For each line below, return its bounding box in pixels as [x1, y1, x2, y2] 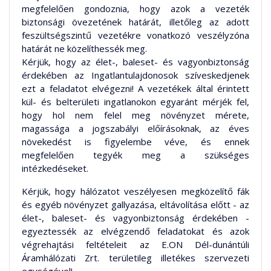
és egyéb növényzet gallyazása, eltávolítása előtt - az [22, 198, 249, 211]
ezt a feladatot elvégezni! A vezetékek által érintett [22, 82, 249, 95]
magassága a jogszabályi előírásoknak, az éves [22, 122, 249, 135]
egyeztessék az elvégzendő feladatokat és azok [22, 225, 249, 238]
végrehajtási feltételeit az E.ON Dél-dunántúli [22, 238, 249, 251]
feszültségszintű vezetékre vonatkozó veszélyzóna [22, 29, 249, 42]
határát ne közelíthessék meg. [22, 42, 147, 55]
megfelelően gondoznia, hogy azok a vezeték [22, 2, 249, 15]
